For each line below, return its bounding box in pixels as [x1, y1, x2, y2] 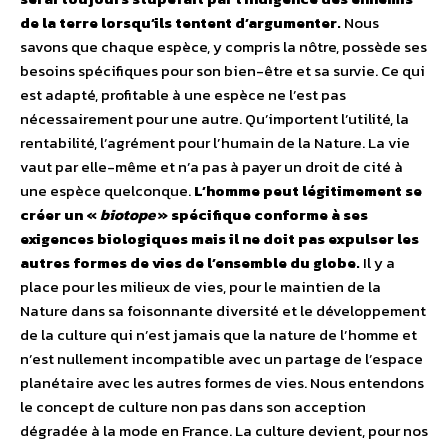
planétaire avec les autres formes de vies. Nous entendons [20, 371, 424, 395]
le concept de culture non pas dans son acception [20, 395, 366, 419]
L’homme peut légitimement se [194, 179, 422, 203]
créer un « [20, 203, 100, 227]
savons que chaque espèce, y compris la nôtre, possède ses [20, 35, 427, 59]
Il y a [360, 251, 395, 275]
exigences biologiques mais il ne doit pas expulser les [20, 227, 419, 251]
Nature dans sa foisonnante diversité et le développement [20, 299, 426, 323]
